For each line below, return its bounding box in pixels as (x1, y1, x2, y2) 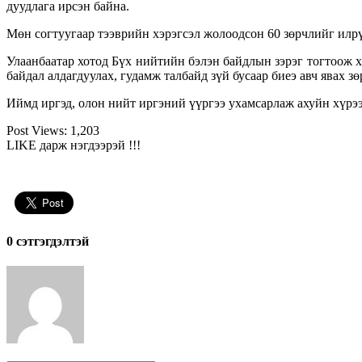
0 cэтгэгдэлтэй (6, 234, 89, 249)
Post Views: (6, 123, 67, 137)
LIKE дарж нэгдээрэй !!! (6, 137, 144, 152)
